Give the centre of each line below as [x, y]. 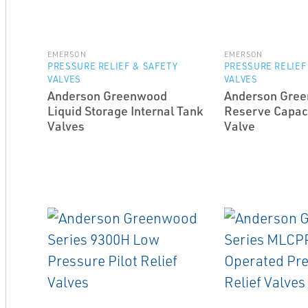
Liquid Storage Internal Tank [125, 111]
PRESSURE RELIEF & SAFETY [112, 66]
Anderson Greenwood [107, 96]
